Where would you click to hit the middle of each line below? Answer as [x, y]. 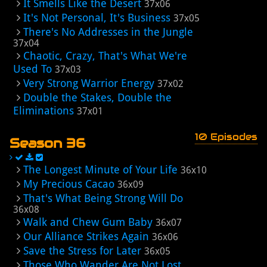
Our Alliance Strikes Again [86, 236]
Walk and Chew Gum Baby [88, 222]
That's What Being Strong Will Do [103, 198]
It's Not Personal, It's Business [97, 18]
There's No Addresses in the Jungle [108, 32]
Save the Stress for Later [82, 251]
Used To [32, 69]
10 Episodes [226, 137]
